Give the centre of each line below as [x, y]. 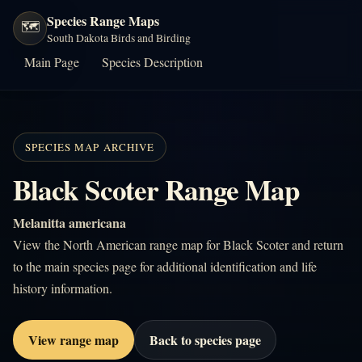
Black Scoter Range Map [156, 189]
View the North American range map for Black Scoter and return [178, 244]
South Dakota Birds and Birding [119, 38]
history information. [63, 288]
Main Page [52, 62]
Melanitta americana [69, 223]
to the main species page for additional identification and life [165, 266]
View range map [74, 340]
